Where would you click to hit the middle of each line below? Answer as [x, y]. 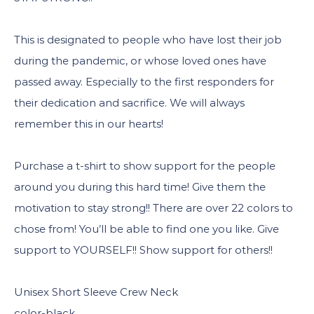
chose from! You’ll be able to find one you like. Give [146, 228]
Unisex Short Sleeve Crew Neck [96, 292]
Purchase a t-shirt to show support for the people [145, 165]
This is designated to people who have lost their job [148, 39]
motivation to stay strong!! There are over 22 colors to [153, 207]
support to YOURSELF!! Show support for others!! [143, 250]
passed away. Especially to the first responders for [144, 81]
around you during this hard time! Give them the [140, 186]
